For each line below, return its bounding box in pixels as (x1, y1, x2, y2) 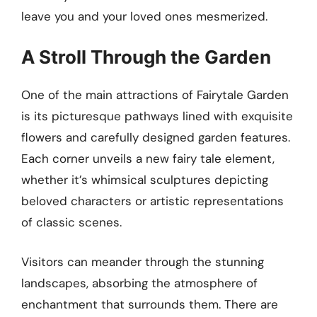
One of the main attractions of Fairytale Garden (21, 87, 289, 103)
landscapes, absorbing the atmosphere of (21, 275, 258, 291)
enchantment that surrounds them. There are (21, 296, 278, 312)
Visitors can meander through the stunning (21, 253, 264, 270)
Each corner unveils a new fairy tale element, (21, 151, 275, 167)
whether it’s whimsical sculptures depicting (21, 172, 268, 188)
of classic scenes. (21, 214, 122, 231)
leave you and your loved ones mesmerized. (21, 8, 267, 24)
